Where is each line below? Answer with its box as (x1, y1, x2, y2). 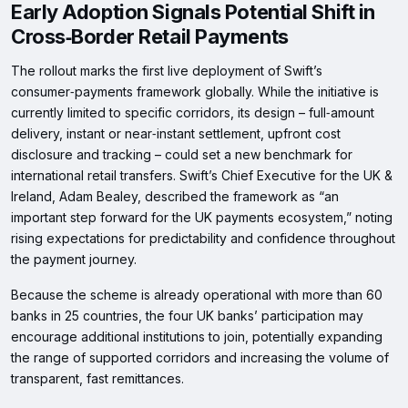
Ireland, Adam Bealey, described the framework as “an (11, 189, 339, 205)
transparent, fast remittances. (11, 371, 184, 387)
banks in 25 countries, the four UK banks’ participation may (11, 308, 363, 324)
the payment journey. (11, 251, 137, 268)
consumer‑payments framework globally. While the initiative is (11, 84, 379, 100)
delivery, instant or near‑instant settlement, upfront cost (11, 126, 341, 142)
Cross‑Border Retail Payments (11, 25, 289, 49)
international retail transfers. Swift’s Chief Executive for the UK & (11, 168, 393, 184)
